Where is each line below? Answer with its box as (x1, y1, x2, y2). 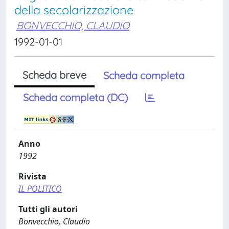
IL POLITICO (18, 183, 62, 194)
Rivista (18, 171, 47, 182)
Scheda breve (22, 68, 86, 81)
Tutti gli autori (18, 203, 78, 215)
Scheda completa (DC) (23, 91, 128, 104)
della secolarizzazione (14, 3, 133, 17)
